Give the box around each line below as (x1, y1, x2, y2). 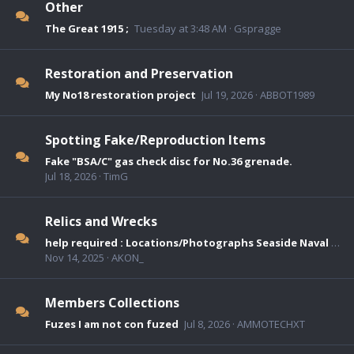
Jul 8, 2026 (184, 316, 230, 331)
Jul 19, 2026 (201, 87, 253, 102)
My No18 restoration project (45, 87, 196, 102)
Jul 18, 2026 (45, 168, 96, 183)
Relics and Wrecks (45, 212, 157, 230)
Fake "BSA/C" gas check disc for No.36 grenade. (45, 153, 292, 168)
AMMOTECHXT (237, 316, 305, 331)
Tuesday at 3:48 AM (134, 21, 227, 36)
